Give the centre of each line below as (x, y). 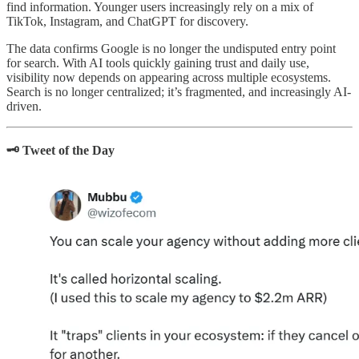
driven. (24, 107)
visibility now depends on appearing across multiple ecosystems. (169, 78)
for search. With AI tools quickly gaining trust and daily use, (158, 63)
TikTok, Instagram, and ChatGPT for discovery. (127, 22)
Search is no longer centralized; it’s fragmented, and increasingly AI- (179, 92)
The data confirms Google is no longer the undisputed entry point (171, 49)
